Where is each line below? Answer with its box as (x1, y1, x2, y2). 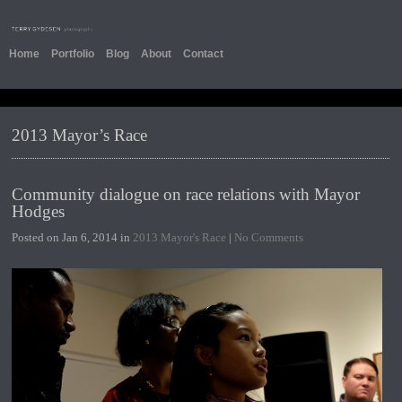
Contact (182, 47, 223, 60)
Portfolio (50, 47, 94, 60)
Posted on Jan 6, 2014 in (12, 230, 134, 244)
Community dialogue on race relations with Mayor (12, 184, 361, 204)
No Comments (234, 230, 304, 244)
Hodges (12, 201, 66, 221)
